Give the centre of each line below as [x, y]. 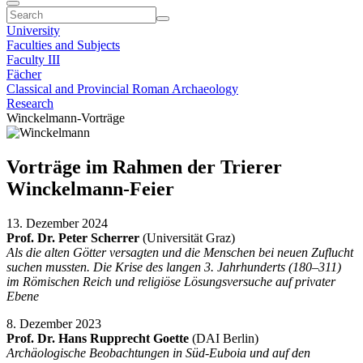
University [33, 30]
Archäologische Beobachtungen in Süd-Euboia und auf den [158, 352]
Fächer [24, 74]
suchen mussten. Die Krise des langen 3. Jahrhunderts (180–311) [174, 267]
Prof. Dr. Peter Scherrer [73, 237]
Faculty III [33, 60]
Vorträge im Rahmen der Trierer [144, 167]
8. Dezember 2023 [54, 323]
